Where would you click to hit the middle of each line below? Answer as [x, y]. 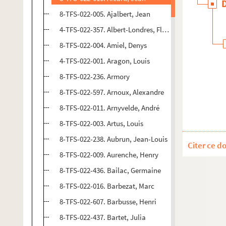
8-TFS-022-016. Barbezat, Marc [107, 186]
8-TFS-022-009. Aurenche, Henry [109, 155]
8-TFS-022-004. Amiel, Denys [103, 45]
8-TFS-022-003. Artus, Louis [101, 123]
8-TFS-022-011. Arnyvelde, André [109, 108]
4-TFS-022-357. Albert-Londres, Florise [118, 30]
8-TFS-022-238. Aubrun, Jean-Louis [114, 139]
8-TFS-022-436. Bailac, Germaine [110, 170]
